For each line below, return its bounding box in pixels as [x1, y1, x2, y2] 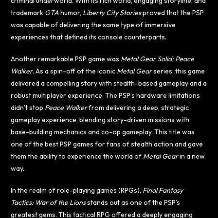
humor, [59, 8, 83, 17]
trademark [11, 8, 45, 17]
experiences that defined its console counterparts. [11, 32, 167, 41]
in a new [178, 151, 205, 161]
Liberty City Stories [83, 8, 142, 17]
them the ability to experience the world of [11, 151, 144, 161]
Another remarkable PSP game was [11, 54, 121, 63]
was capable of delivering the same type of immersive [11, 20, 176, 29]
